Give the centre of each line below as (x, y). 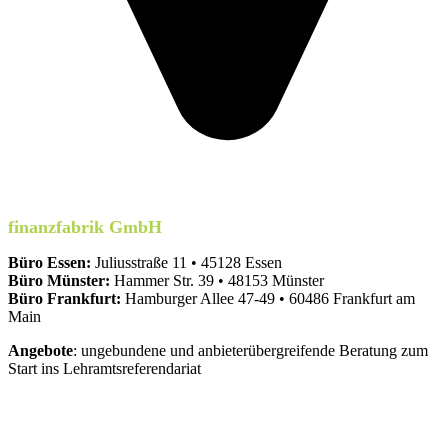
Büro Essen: (51, 262)
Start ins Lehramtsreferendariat (104, 368)
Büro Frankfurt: (66, 298)
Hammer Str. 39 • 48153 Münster (219, 280)
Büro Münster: (61, 280)
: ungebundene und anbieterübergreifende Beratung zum (250, 350)
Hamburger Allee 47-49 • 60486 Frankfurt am (270, 298)
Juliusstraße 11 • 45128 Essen (188, 262)
